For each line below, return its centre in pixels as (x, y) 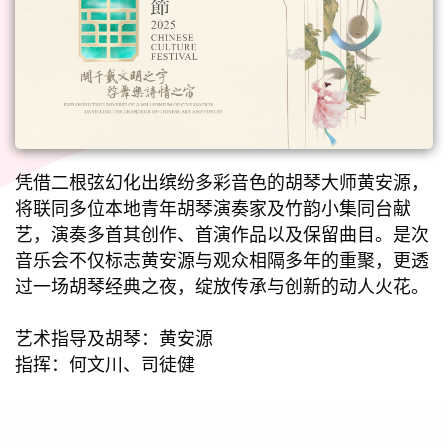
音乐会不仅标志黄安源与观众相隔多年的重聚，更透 (222, 260)
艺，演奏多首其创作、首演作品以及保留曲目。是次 (222, 234)
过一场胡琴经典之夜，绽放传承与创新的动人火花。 (222, 286)
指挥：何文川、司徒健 (105, 364)
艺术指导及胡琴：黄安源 (114, 338)
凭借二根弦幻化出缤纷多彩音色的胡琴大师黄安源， (222, 182)
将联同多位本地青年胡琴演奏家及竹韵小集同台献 (213, 208)
